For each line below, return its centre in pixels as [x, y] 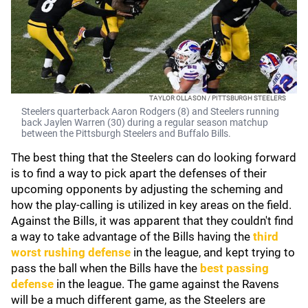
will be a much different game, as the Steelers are [138, 300]
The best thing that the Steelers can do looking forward [154, 157]
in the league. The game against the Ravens [166, 284]
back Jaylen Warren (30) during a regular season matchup [145, 122]
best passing [233, 268]
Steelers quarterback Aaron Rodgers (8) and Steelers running [150, 111]
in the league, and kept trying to [213, 252]
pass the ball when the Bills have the [104, 268]
